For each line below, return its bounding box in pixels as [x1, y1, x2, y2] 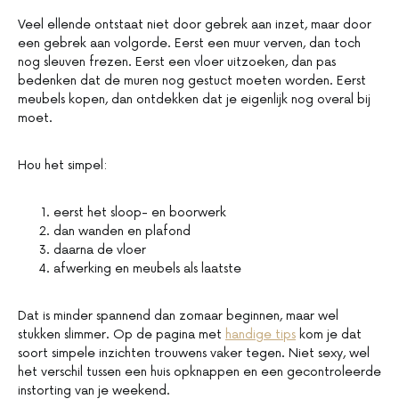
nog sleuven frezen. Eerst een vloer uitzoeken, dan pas [18, 54, 336, 70]
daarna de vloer [53, 242, 146, 258]
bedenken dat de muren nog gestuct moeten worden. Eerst [18, 73, 366, 89]
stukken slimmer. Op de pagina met [18, 327, 225, 343]
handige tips [225, 327, 296, 343]
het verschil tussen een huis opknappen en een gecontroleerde [18, 364, 381, 380]
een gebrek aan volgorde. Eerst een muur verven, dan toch [18, 36, 361, 52]
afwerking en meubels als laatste [53, 261, 241, 277]
